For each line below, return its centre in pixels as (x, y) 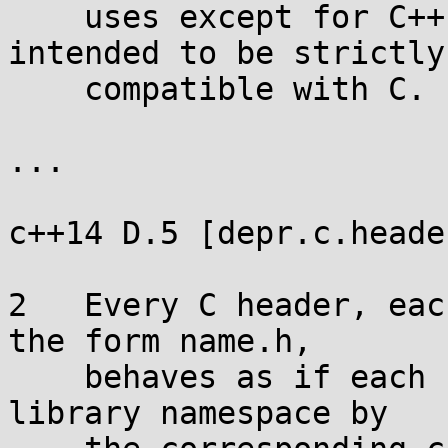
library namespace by (198, 413)
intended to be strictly (226, 53)
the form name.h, (160, 341)
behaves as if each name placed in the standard (46, 377)
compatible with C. (46, 89)
